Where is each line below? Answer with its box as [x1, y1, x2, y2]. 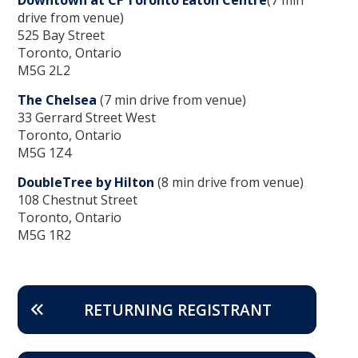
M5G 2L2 [18, 61, 70, 79]
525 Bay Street [18, 26, 105, 44]
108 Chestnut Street [18, 190, 137, 209]
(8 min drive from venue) [154, 173, 304, 191]
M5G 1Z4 [18, 143, 71, 161]
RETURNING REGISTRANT [83, 298, 272, 320]
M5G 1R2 [18, 225, 71, 244]
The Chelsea [18, 90, 97, 109]
